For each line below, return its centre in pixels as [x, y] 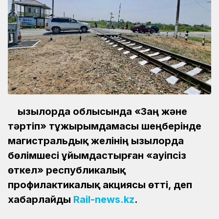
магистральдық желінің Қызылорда [96, 141]
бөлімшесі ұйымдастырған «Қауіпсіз [97, 155]
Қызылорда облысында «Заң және [102, 111]
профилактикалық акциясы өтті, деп [100, 185]
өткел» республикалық [67, 170]
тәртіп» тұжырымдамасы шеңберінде [105, 126]
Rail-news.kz [104, 199]
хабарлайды [41, 199]
